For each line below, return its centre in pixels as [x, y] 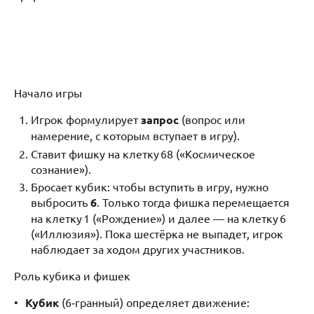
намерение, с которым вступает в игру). [135, 136]
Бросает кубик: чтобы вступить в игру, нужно [150, 186]
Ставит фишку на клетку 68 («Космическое [143, 153]
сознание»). [61, 169]
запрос [160, 120]
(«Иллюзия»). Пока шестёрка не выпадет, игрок [157, 233]
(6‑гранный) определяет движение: [154, 302]
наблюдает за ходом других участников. [138, 248]
